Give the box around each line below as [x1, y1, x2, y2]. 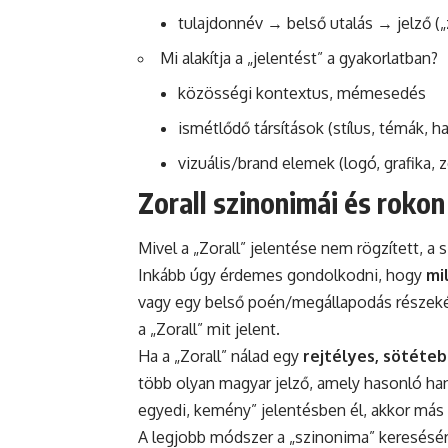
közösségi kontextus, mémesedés [178, 83, 426, 104]
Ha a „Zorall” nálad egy [138, 345, 303, 366]
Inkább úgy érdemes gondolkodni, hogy [138, 264, 426, 285]
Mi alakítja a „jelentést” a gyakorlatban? [160, 48, 438, 69]
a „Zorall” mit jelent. [138, 318, 280, 339]
